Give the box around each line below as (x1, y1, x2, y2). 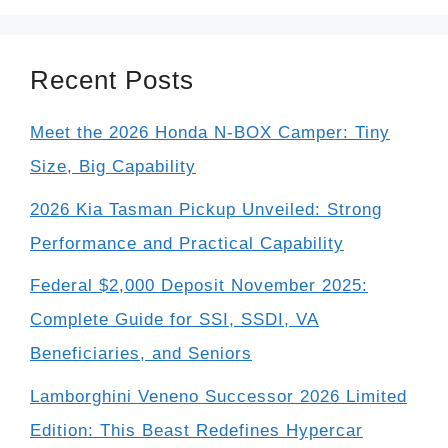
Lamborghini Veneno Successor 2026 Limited (30, 386, 407, 406)
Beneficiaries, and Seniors (30, 344, 252, 364)
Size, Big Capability (30, 157, 196, 177)
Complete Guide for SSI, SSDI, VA (30, 310, 319, 330)
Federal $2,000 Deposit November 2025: (30, 276, 368, 296)
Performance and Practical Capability (30, 233, 344, 253)
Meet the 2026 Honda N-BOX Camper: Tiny (30, 123, 390, 143)
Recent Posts (30, 65, 194, 96)
